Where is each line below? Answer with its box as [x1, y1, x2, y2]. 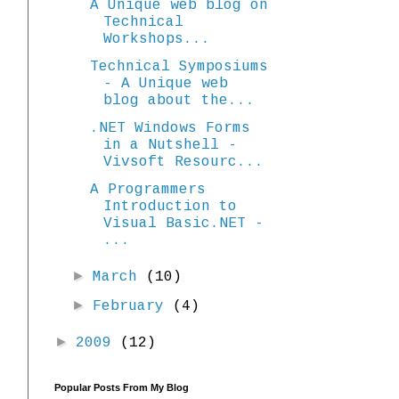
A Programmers [89, 182, 206, 199]
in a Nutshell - [102, 137, 237, 154]
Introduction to [102, 199, 237, 216]
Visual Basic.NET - [102, 216, 264, 232]
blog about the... [102, 93, 255, 110]
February [93, 298, 174, 315]
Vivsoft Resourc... [102, 154, 264, 171]
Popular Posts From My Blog [54, 382, 189, 394]
